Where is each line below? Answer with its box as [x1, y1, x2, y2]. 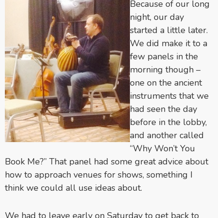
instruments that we [130, 90, 209, 102]
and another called [130, 129, 204, 141]
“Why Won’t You [130, 142, 195, 154]
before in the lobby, [130, 116, 207, 128]
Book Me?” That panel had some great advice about [5, 155, 208, 167]
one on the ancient [130, 76, 202, 89]
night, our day [130, 11, 184, 23]
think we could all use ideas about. [5, 182, 142, 194]
